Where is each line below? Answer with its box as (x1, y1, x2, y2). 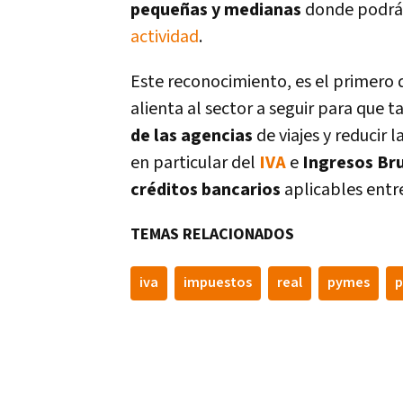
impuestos (184, 273, 252, 292)
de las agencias (130, 124, 253, 148)
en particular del (130, 151, 259, 175)
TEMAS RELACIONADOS (130, 224, 294, 245)
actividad (130, 25, 199, 49)
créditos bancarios (130, 178, 284, 201)
